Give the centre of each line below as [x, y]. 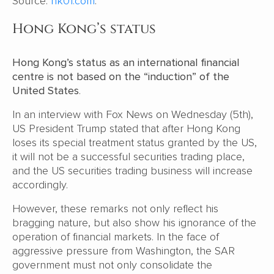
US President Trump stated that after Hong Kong [126, 129]
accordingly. [42, 185]
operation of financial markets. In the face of [116, 237]
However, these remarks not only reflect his [115, 209]
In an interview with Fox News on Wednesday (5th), [133, 115]
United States [46, 91]
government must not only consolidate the [112, 265]
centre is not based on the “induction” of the [121, 77]
